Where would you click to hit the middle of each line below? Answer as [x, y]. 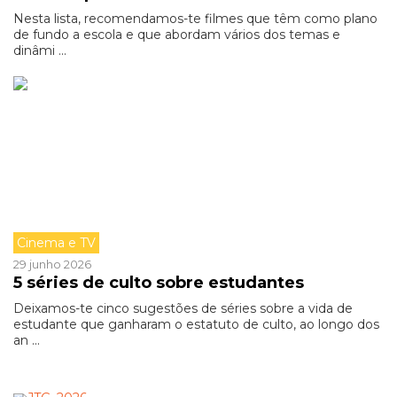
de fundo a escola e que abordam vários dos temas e [177, 35]
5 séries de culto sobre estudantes [159, 283]
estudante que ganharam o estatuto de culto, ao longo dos [196, 324]
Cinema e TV [56, 243]
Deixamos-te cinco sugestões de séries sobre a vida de [183, 308]
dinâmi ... [40, 51]
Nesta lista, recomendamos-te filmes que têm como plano [195, 19]
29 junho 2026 [52, 264]
